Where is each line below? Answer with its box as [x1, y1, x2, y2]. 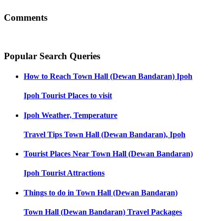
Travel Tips [24, 130, 62, 139]
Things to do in [24, 188, 74, 197]
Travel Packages [127, 207, 182, 216]
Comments [4, 12, 47, 23]
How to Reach [24, 72, 71, 81]
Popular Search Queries [4, 50, 100, 61]
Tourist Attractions [41, 169, 105, 178]
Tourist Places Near [24, 149, 89, 158]
